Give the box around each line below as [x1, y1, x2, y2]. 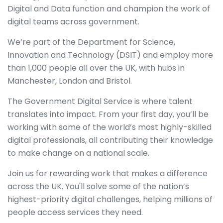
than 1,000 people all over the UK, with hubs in [7, 62, 185, 74]
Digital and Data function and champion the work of [7, 3, 210, 14]
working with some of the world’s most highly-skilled [7, 121, 212, 133]
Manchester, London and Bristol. [7, 75, 132, 87]
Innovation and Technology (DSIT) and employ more [7, 49, 213, 61]
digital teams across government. [7, 16, 139, 27]
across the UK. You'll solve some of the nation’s [7, 181, 189, 192]
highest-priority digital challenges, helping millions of [7, 194, 213, 205]
